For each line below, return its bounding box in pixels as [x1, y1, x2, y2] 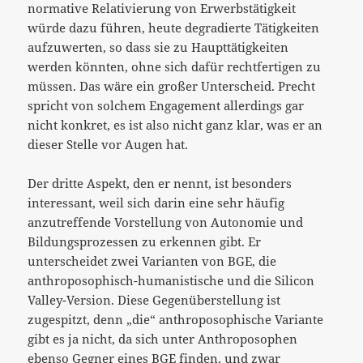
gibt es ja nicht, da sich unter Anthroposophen [28, 330, 298, 347]
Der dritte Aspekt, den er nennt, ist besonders [28, 174, 293, 191]
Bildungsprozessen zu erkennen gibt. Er [28, 233, 262, 250]
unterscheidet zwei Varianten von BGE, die [28, 252, 277, 269]
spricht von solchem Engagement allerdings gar [28, 96, 305, 113]
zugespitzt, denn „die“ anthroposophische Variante [28, 310, 324, 327]
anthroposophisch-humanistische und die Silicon [28, 271, 315, 288]
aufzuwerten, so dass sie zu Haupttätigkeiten [28, 38, 289, 55]
